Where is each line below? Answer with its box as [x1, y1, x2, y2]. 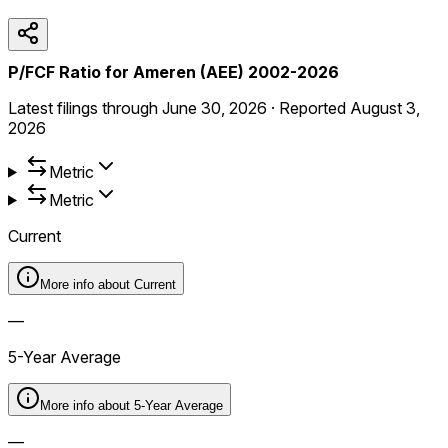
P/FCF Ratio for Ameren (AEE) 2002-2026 [8, 61, 339, 82]
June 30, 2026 [162, 97, 267, 118]
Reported [279, 97, 350, 118]
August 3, [350, 97, 420, 118]
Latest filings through [8, 97, 158, 118]
